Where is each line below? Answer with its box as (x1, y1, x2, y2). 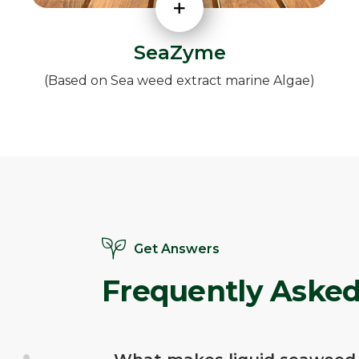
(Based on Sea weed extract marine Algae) (44, 73, 315, 89)
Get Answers (134, 241, 220, 257)
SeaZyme (133, 41, 226, 65)
